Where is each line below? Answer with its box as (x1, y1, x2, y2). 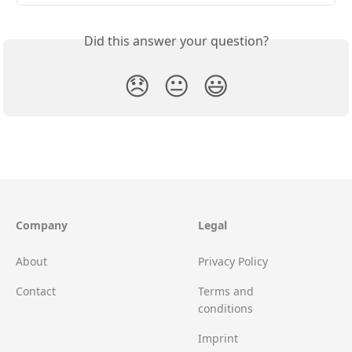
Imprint (198, 331, 238, 346)
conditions (198, 301, 253, 317)
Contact (16, 284, 56, 299)
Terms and (198, 284, 254, 299)
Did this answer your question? (83, 32, 269, 50)
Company (16, 218, 68, 233)
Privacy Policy (198, 254, 268, 269)
